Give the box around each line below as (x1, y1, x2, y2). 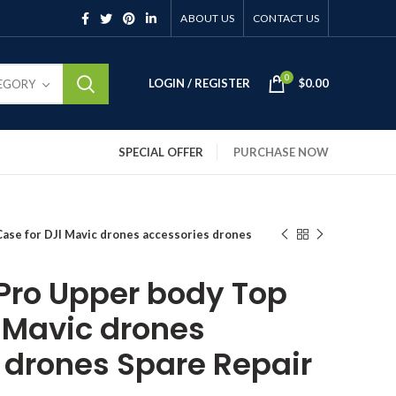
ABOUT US (180, 11, 234, 25)
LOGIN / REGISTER (148, 76, 250, 90)
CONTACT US (253, 11, 319, 25)
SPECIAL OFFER (118, 145, 203, 159)
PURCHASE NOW (233, 145, 329, 159)
